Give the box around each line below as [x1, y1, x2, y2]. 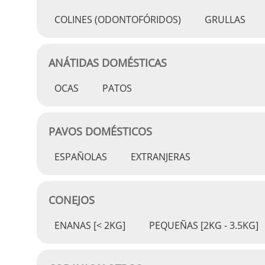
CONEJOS [49, 193, 95, 207]
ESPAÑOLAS [54, 150, 107, 163]
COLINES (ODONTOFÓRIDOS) [54, 13, 181, 26]
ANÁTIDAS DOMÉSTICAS [49, 56, 167, 70]
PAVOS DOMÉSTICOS [49, 124, 152, 138]
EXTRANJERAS [131, 150, 190, 163]
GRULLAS [205, 13, 245, 26]
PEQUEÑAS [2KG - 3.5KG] [149, 219, 258, 232]
